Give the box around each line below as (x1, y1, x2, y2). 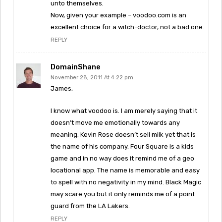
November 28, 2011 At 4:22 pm (51, 74, 133, 81)
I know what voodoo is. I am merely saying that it (51, 107, 197, 114)
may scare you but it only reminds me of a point (51, 190, 195, 198)
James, (51, 84, 73, 92)
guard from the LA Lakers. (51, 202, 130, 210)
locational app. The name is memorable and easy (51, 166, 200, 174)
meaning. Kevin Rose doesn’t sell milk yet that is (51, 130, 196, 138)
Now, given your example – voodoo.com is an (51, 11, 186, 19)
